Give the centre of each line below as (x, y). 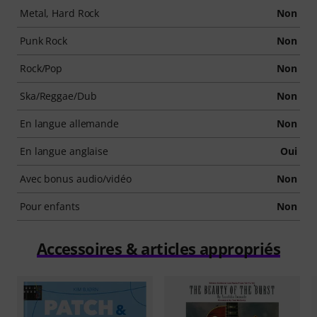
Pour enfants (50, 206)
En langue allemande (69, 123)
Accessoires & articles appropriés (158, 248)
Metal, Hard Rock (60, 13)
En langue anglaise (64, 151)
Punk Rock (44, 41)
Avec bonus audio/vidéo (76, 179)
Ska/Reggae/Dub (58, 96)
